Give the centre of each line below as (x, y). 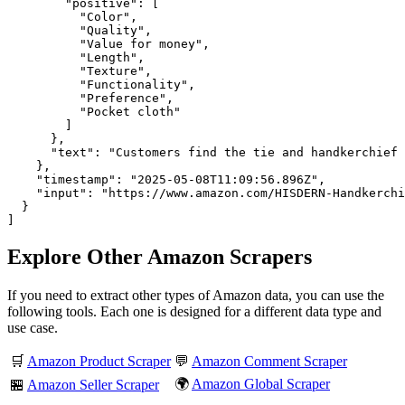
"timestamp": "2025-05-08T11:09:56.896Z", (166, 179)
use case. (33, 327)
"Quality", (80, 30)
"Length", (76, 57)
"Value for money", (108, 43)
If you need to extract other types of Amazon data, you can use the (196, 295)
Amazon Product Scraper (99, 361)
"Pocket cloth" (94, 111)
